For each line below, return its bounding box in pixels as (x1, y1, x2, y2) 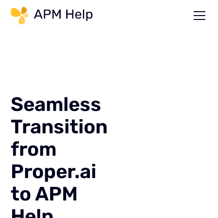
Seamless (11, 93, 102, 116)
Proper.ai (11, 160, 97, 183)
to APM (11, 182, 78, 205)
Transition (11, 115, 108, 138)
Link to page (101, 7, 148, 18)
